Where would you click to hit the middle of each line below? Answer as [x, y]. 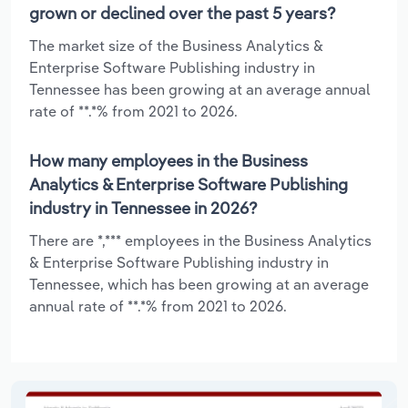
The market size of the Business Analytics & [176, 45]
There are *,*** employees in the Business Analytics [200, 240]
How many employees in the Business [168, 160]
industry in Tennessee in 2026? [143, 208]
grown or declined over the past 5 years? [183, 13]
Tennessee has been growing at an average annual [200, 89]
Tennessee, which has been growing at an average [199, 284]
